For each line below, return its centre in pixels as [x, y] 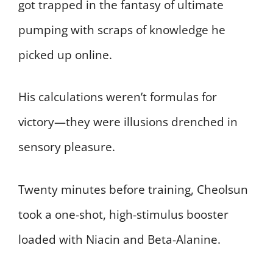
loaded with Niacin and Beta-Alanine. [119, 239]
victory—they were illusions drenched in [128, 122]
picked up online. [65, 55]
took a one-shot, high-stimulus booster [123, 214]
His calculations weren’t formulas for [118, 97]
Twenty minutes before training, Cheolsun [133, 189]
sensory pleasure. [67, 147]
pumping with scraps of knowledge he [122, 30]
